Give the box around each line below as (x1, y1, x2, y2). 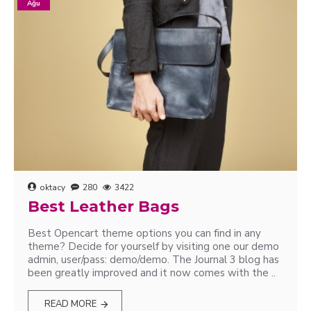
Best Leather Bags (28, 197, 179, 216)
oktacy (40, 182, 65, 193)
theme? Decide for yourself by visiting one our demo (28, 239, 279, 253)
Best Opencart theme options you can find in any (28, 226, 261, 240)
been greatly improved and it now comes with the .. (28, 266, 276, 280)
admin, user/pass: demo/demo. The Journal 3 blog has (28, 253, 279, 267)
